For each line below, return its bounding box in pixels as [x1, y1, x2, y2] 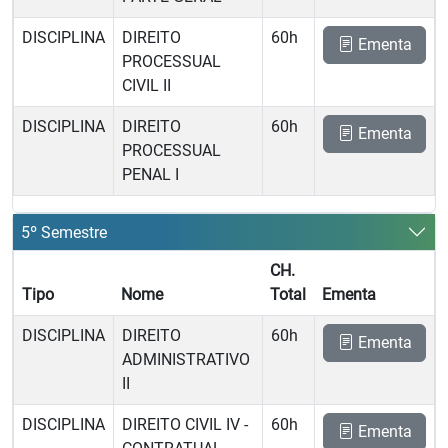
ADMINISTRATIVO [122, 350, 250, 369]
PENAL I [122, 165, 179, 184]
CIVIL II [122, 76, 171, 95]
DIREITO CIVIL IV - [122, 415, 248, 434]
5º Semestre [21, 222, 107, 242]
